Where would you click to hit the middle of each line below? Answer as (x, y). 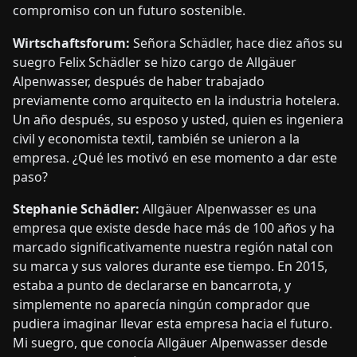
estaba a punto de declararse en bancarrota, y (152, 285)
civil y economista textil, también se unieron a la (156, 139)
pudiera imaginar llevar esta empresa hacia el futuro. (173, 324)
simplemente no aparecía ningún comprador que (161, 304)
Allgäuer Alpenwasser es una (229, 209)
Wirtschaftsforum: (73, 43)
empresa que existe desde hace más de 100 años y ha (174, 228)
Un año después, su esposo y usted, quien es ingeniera (178, 120)
